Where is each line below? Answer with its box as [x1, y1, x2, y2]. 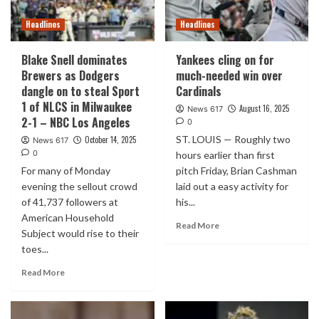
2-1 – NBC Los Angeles [21, 114, 130, 131]
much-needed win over [175, 67, 283, 84]
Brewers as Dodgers [21, 67, 120, 84]
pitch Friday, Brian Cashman [175, 164, 297, 177]
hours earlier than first [175, 149, 275, 161]
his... [175, 196, 195, 208]
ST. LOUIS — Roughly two [175, 133, 291, 145]
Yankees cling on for [175, 51, 274, 68]
